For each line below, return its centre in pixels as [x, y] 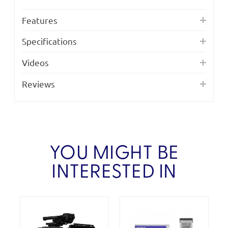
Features [40, 20]
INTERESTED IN [114, 173]
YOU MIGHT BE [114, 154]
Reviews [38, 83]
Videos [35, 63]
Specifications [49, 41]
